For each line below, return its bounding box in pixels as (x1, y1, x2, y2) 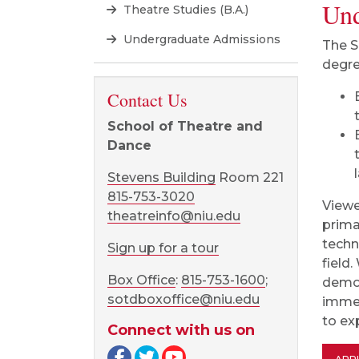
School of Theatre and (107, 119, 263, 134)
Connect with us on (107, 321, 255, 339)
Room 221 (216, 170, 284, 185)
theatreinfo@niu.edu (107, 208, 240, 224)
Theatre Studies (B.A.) (120, 2, 248, 17)
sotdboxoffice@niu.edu (107, 292, 260, 307)
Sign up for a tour (107, 240, 219, 256)
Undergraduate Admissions (120, 32, 280, 46)
